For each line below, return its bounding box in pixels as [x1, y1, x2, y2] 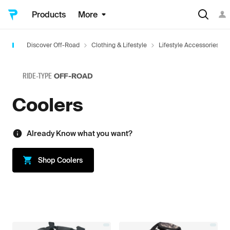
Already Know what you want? [27, 129, 132, 138]
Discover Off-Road [27, 42, 80, 48]
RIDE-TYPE [23, 71, 52, 81]
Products [32, 10, 66, 19]
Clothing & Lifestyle [91, 42, 147, 48]
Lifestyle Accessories [159, 42, 219, 48]
